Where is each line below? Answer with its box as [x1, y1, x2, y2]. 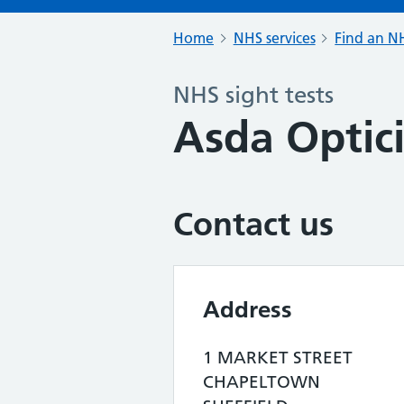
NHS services [233, 29, 316, 47]
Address [203, 295, 292, 324]
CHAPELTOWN [203, 372, 320, 392]
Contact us [173, 205, 334, 243]
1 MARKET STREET [203, 347, 353, 368]
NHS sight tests [173, 81, 334, 109]
